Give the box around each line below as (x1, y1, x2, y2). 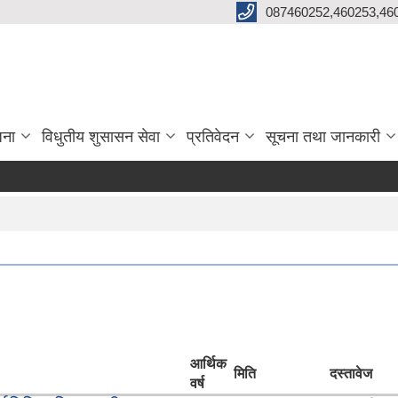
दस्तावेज (330, 365, 372, 381)
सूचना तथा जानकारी (266, 128, 380, 146)
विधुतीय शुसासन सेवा (42, 128, 160, 146)
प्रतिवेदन (187, 128, 239, 146)
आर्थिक (190, 355, 227, 371)
